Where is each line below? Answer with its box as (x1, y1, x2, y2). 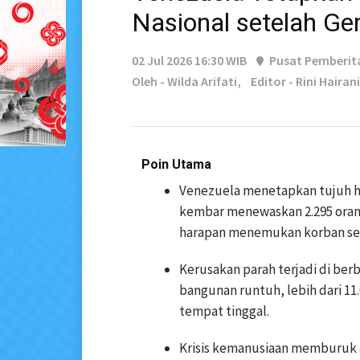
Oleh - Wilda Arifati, (132, 73, 241, 90)
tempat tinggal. (179, 302, 269, 321)
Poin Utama (141, 157, 211, 173)
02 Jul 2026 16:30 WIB (132, 52, 247, 69)
